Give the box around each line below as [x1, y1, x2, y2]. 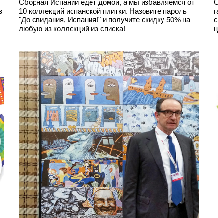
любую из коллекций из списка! [19, 24, 125, 33]
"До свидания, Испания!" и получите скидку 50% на [19, 16, 190, 24]
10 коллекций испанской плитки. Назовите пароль [19, 7, 187, 15]
